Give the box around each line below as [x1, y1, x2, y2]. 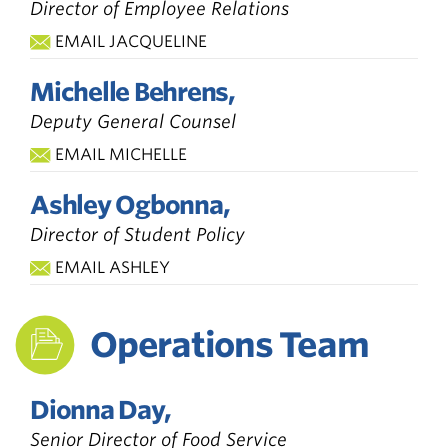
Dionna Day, [30, 394, 171, 425]
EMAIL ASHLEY [55, 257, 170, 277]
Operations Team [90, 323, 369, 365]
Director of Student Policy [30, 223, 245, 245]
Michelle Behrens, [30, 76, 235, 107]
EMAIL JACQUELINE [55, 31, 207, 51]
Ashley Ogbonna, [30, 189, 230, 220]
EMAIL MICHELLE [55, 144, 187, 164]
